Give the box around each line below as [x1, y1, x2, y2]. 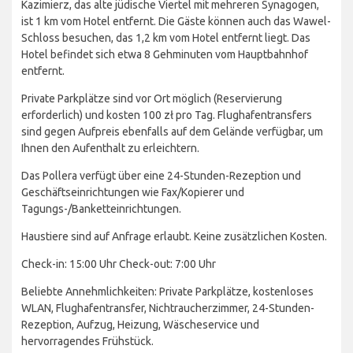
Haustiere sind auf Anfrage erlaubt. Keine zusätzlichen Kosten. [21, 230, 327, 243]
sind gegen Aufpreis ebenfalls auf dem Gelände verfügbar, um [21, 125, 323, 139]
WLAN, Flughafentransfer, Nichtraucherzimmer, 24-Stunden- [21, 302, 314, 315]
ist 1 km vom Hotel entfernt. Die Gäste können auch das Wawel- [21, 15, 331, 28]
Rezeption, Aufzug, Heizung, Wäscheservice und [21, 318, 259, 332]
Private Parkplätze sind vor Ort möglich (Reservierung [21, 92, 282, 106]
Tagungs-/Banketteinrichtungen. [21, 203, 181, 216]
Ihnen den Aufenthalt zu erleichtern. [21, 142, 199, 155]
